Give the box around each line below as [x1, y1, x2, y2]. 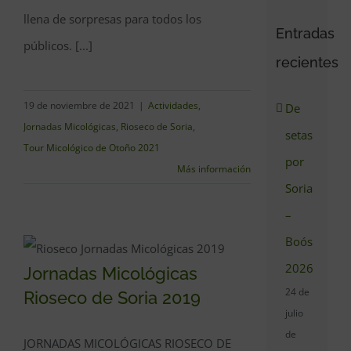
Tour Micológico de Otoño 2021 [24, 141, 160, 154]
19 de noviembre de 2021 [24, 99, 135, 112]
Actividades [148, 99, 198, 112]
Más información [177, 162, 251, 175]
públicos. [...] [24, 38, 92, 53]
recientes [276, 53, 339, 71]
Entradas [276, 24, 335, 42]
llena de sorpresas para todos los [24, 11, 201, 27]
